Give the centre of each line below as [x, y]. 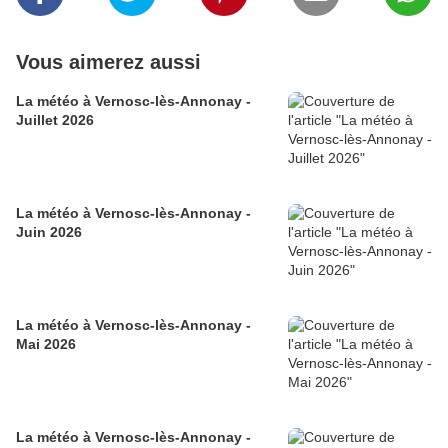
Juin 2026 [49, 232]
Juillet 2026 [55, 120]
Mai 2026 [46, 344]
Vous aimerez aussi [108, 62]
